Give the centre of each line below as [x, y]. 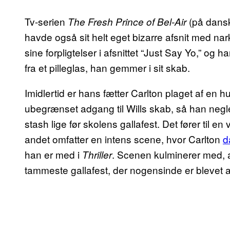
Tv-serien [46, 21]
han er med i [53, 154]
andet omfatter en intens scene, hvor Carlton [124, 139]
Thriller [97, 154]
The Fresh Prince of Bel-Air [128, 21]
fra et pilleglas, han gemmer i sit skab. [107, 67]
